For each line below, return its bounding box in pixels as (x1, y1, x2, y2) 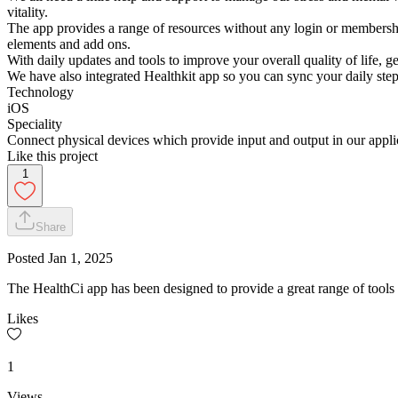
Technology (7, 84, 74, 99)
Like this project (7, 147, 98, 163)
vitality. (7, 4, 48, 20)
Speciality (7, 115, 62, 131)
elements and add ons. (7, 36, 131, 52)
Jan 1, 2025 (48, 250, 113, 266)
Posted (7, 250, 48, 266)
